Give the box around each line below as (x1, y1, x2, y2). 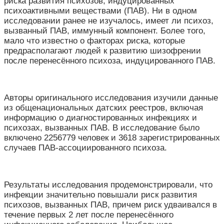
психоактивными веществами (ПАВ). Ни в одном (4, 5, 197, 15)
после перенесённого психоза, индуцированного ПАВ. (4, 55, 215, 65)
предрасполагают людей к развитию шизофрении (4, 45, 201, 55)
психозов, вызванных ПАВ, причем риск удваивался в (4, 199, 217, 209)
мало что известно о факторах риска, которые (4, 35, 185, 45)
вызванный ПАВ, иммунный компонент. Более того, (4, 25, 205, 35)
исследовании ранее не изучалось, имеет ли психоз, (4, 15, 213, 25)
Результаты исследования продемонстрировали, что (4, 179, 212, 189)
